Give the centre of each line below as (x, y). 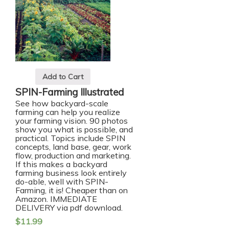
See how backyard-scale (62, 103)
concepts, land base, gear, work (73, 146)
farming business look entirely (71, 173)
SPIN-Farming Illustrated (70, 92)
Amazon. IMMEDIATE (56, 199)
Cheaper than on (97, 190)
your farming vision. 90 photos (72, 120)
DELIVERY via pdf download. (70, 207)
